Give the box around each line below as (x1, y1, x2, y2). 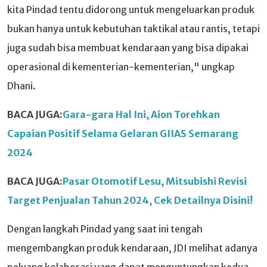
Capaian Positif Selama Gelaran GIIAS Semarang (7, 127, 238, 139)
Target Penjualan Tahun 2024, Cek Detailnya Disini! (7, 194, 253, 206)
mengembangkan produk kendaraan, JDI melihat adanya (7, 241, 257, 254)
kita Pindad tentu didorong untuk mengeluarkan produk (7, 3, 254, 15)
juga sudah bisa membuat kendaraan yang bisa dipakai (7, 41, 249, 54)
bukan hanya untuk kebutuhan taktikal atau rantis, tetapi (7, 22, 260, 35)
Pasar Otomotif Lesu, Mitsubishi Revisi (63, 175, 247, 187)
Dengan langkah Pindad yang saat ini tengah (7, 222, 203, 235)
